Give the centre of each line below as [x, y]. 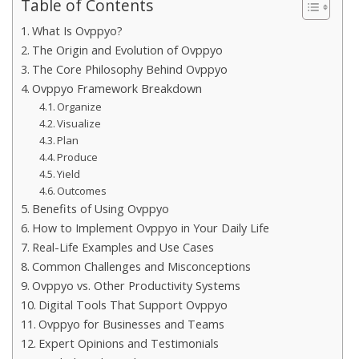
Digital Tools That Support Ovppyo [133, 305]
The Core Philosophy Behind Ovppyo [129, 69]
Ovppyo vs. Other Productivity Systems [136, 285]
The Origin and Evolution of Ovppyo [127, 50]
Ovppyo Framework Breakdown [117, 88]
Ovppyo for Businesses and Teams [131, 324]
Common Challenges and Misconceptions [141, 266]
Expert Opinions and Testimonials [128, 343]
